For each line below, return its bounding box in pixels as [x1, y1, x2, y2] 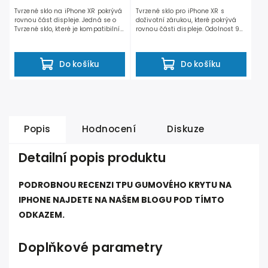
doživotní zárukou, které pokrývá [136, 16, 237, 25]
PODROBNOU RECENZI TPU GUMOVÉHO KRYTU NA [19, 179, 232, 191]
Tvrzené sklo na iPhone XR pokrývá [14, 7, 123, 16]
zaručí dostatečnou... [136, 33, 202, 43]
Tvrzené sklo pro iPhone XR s [136, 7, 224, 16]
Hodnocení [81, 123, 136, 136]
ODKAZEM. [19, 209, 65, 221]
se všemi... [14, 33, 47, 43]
